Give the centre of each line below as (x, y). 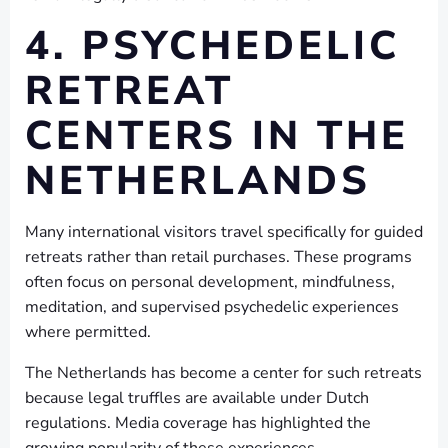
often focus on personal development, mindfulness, (210, 282)
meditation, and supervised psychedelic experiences (212, 307)
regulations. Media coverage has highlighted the (198, 423)
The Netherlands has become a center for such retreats (223, 373)
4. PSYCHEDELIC (212, 46)
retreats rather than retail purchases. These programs (218, 257)
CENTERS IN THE (217, 136)
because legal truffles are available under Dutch (197, 398)
